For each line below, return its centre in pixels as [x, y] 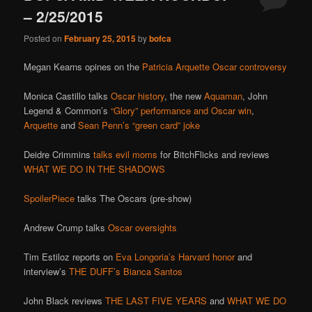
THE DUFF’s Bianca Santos [126, 272]
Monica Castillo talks [68, 95]
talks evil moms [126, 154]
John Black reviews [65, 301]
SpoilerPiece [49, 198]
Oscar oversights [143, 228]
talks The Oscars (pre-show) [133, 198]
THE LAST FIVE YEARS [156, 301]
